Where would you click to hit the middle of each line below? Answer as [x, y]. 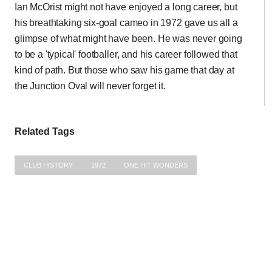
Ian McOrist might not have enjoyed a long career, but [126, 7]
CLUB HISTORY [48, 165]
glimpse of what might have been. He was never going [128, 39]
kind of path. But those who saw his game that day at [124, 70]
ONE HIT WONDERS [156, 165]
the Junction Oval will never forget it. [90, 86]
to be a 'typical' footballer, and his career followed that [126, 54]
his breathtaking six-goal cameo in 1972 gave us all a [126, 23]
